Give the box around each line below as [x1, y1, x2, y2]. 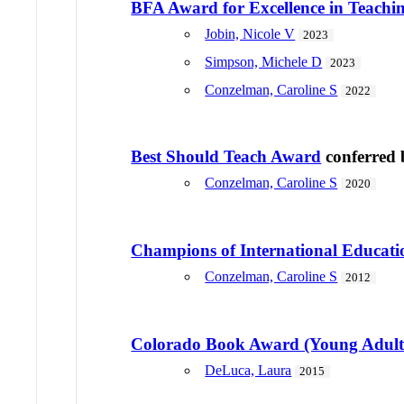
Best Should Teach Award [131, 147, 322, 167]
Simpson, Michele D [205, 53, 323, 69]
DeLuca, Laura [205, 362, 292, 378]
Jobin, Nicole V [205, 25, 296, 41]
